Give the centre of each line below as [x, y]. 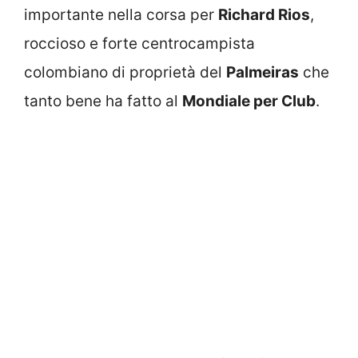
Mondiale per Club [249, 101]
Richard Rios [264, 14]
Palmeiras [263, 72]
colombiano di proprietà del [125, 72]
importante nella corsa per [121, 14]
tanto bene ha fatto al [103, 101]
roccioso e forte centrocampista [139, 43]
